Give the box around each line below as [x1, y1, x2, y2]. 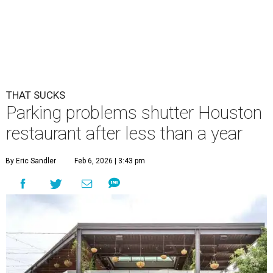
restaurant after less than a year [6, 123, 243, 144]
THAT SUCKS [6, 89, 65, 102]
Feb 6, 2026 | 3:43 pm [74, 157, 145, 166]
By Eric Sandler [5, 157, 56, 166]
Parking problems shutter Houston [6, 102, 262, 124]
